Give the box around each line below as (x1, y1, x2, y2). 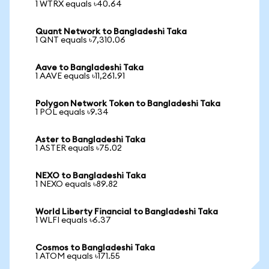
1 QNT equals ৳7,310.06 (35, 36, 125, 44)
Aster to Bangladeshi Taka (35, 136, 145, 144)
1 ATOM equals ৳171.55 (35, 252, 120, 261)
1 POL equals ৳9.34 (35, 108, 109, 116)
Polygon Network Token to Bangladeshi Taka (35, 100, 220, 108)
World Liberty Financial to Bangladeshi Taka (35, 208, 218, 216)
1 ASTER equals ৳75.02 (35, 144, 122, 153)
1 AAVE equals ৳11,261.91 (35, 72, 125, 80)
